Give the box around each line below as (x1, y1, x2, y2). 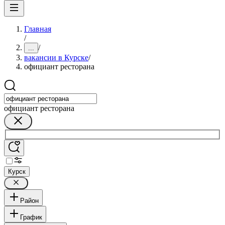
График (20, 213, 42, 221)
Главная (24, 25, 51, 33)
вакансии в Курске (24, 53, 88, 62)
